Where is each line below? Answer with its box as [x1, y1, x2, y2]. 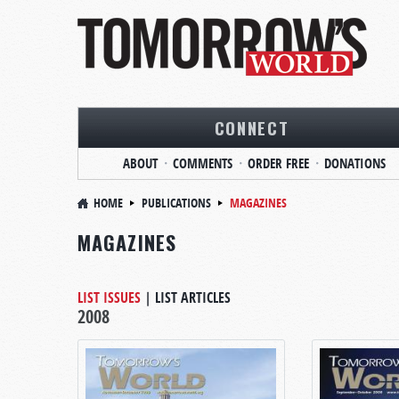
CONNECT [214, 115, 289, 140]
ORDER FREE [247, 154, 309, 173]
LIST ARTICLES [155, 288, 231, 307]
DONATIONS [323, 154, 386, 173]
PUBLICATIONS [142, 194, 211, 211]
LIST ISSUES [77, 288, 141, 307]
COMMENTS [172, 154, 232, 173]
